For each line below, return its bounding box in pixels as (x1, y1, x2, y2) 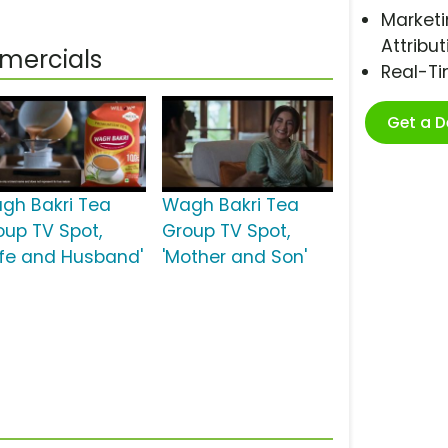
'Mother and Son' (161, 245, 307, 270)
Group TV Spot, (161, 219, 290, 244)
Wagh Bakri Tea (161, 193, 299, 218)
